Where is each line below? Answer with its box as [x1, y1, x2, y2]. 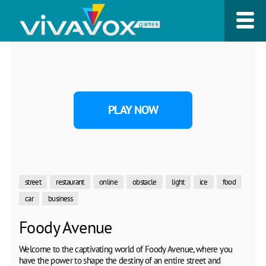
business [48, 194, 72, 204]
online [99, 177, 118, 187]
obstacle [132, 177, 157, 187]
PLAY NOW [108, 102, 158, 118]
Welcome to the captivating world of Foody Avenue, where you [19, 243, 233, 255]
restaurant [56, 177, 84, 187]
